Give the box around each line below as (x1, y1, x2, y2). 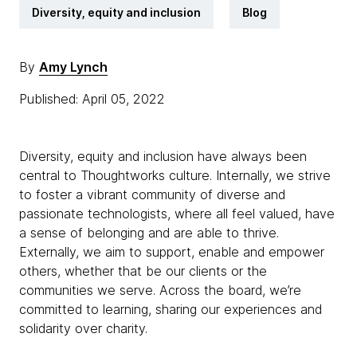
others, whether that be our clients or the (19, 263, 267, 279)
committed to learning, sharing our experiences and (19, 301, 322, 317)
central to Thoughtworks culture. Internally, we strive (19, 167, 331, 183)
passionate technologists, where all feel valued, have (19, 206, 335, 222)
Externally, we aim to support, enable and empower (19, 244, 324, 260)
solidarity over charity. (19, 320, 147, 336)
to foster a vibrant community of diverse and (19, 186, 285, 202)
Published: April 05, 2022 (19, 91, 169, 107)
